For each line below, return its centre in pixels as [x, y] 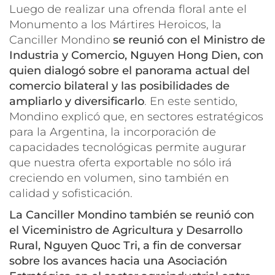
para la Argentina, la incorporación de [113, 132]
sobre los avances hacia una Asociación [118, 261]
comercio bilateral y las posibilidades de [119, 86]
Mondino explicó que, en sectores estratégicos [136, 116]
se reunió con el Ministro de [189, 40]
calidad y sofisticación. [71, 193]
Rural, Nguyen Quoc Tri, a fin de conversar [125, 245]
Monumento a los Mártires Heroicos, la [115, 24]
